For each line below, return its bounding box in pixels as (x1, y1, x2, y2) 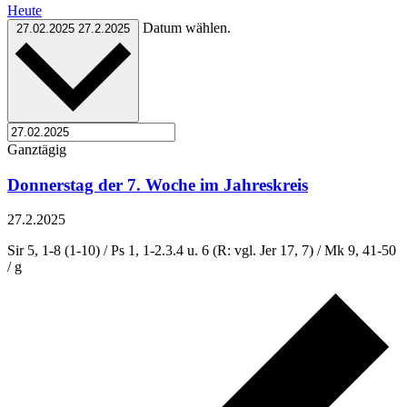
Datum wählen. (143, 19, 231, 35)
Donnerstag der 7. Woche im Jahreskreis (7, 174, 308, 194)
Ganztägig (7, 141, 66, 157)
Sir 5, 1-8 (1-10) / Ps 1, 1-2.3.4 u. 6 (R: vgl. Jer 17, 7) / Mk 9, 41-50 (7, 243, 396, 259)
